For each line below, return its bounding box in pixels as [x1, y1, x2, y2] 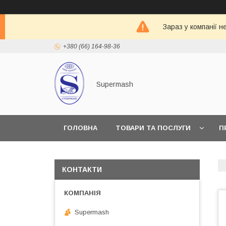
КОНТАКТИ [62, 165, 102, 174]
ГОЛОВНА [64, 124, 97, 132]
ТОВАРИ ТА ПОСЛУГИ [116, 124, 191, 132]
